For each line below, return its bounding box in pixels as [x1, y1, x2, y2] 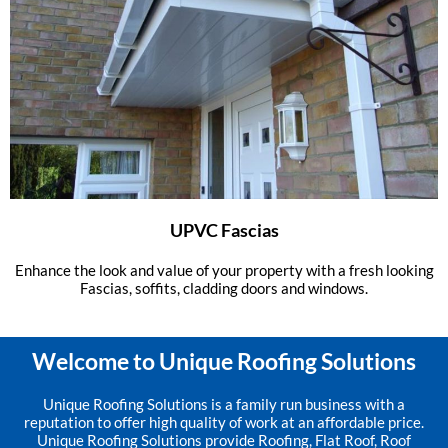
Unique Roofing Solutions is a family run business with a [43, 395, 405, 414]
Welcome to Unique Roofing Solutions [32, 347, 416, 376]
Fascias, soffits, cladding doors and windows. [80, 279, 368, 298]
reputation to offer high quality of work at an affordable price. [24, 413, 424, 432]
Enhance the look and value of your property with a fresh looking [14, 261, 434, 280]
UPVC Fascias [169, 219, 279, 242]
